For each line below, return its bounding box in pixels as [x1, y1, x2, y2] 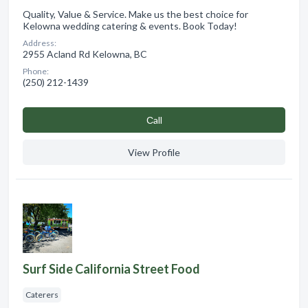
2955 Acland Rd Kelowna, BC [23, 47, 147, 60]
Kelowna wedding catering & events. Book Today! [23, 19, 237, 32]
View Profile [128, 146, 180, 158]
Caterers [25, 289, 58, 300]
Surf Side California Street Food [23, 261, 200, 276]
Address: [23, 37, 56, 48]
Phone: [23, 65, 49, 76]
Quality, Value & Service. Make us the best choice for [23, 8, 248, 20]
